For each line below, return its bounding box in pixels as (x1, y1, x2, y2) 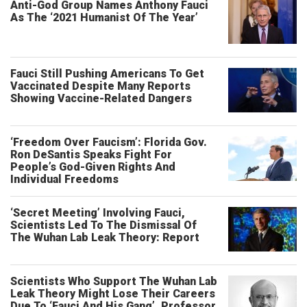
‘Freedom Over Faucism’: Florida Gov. (10, 136, 207, 149)
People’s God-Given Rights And (10, 160, 175, 173)
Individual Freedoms (10, 173, 119, 186)
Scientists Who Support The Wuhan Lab (10, 275, 217, 288)
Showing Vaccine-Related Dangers (10, 92, 192, 105)
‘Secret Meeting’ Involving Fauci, (10, 206, 185, 219)
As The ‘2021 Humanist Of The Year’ (10, 11, 198, 24)
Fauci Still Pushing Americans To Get (10, 67, 204, 80)
